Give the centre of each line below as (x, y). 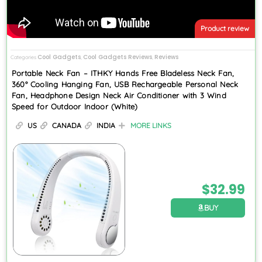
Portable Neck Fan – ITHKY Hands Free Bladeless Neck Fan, (123, 73)
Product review (225, 28)
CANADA (67, 126)
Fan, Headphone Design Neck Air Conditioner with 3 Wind (119, 96)
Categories (23, 57)
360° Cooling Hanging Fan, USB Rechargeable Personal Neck (125, 85)
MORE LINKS (151, 126)
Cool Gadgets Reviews (118, 57)
